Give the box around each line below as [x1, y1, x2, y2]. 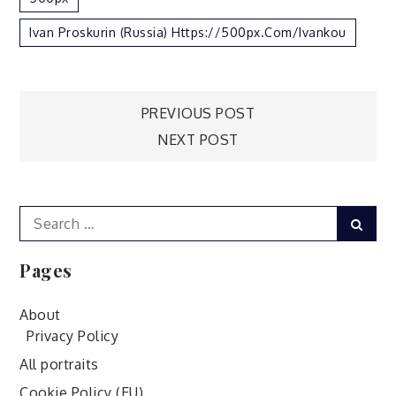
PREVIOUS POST [141, 103, 255, 122]
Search [19, 206, 65, 225]
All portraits [19, 354, 99, 373]
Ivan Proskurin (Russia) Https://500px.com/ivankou [29, 24, 346, 40]
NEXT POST [157, 130, 239, 148]
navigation [36, 145, 225, 195]
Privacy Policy [27, 326, 119, 345]
